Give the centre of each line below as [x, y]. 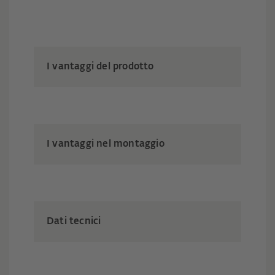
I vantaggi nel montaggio [106, 144]
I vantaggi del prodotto [100, 67]
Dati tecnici [74, 222]
